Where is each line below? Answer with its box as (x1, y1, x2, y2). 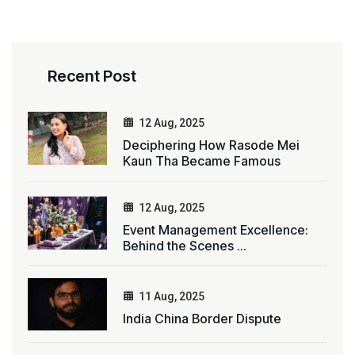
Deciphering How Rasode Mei (123, 136, 300, 153)
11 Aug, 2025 (139, 289, 204, 303)
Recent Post (48, 66, 136, 86)
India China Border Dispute (123, 310, 281, 326)
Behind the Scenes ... (123, 237, 246, 254)
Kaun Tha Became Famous (123, 152, 281, 169)
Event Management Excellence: (123, 221, 308, 238)
